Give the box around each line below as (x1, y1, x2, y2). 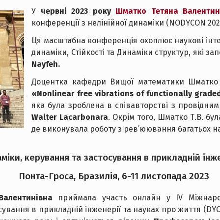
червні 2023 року (40, 6, 111, 16)
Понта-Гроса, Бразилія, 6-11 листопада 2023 (18, 171, 209, 182)
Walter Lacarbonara (31, 112, 108, 122)
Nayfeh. (31, 59, 60, 69)
